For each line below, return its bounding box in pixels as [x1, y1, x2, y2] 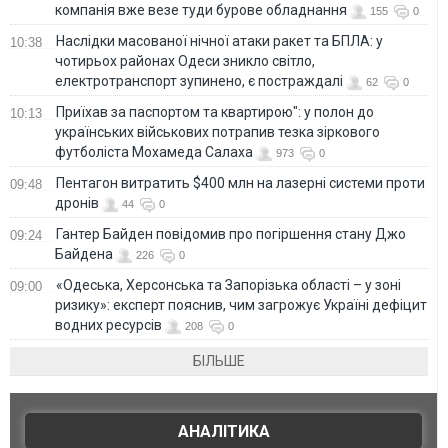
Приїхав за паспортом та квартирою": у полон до [56, 103, 374, 120]
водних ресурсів [55, 316, 162, 333]
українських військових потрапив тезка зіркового [55, 123, 380, 140]
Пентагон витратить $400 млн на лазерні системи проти [56, 174, 425, 191]
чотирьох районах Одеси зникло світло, [55, 52, 315, 69]
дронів [55, 194, 99, 211]
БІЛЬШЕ [193, 352, 246, 369]
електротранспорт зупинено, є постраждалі [55, 72, 343, 89]
